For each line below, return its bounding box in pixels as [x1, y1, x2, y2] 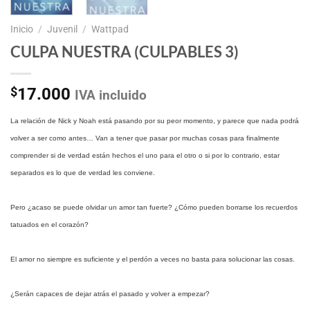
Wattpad [91, 23, 129, 35]
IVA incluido [75, 86, 147, 103]
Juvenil [47, 23, 78, 35]
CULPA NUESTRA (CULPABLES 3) [10, 42, 239, 61]
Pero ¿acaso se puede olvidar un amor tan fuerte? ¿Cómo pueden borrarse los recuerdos [10, 203, 298, 211]
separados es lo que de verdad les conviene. [10, 168, 155, 176]
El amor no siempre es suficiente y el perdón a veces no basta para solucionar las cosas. [10, 255, 295, 263]
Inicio [10, 23, 33, 35]
